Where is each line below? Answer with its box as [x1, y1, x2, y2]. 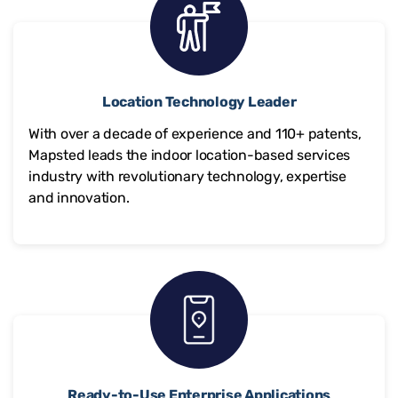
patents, [304, 124, 362, 142]
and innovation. [28, 188, 130, 206]
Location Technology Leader [101, 92, 297, 110]
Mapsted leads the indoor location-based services [28, 146, 350, 163]
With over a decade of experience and [28, 124, 275, 142]
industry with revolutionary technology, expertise [28, 167, 346, 185]
